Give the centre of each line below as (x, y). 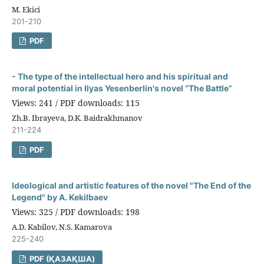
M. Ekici (26, 9)
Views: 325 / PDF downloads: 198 (75, 212)
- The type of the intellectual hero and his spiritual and (120, 77)
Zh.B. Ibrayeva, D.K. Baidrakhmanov (77, 118)
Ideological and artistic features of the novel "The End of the (131, 186)
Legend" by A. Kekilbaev (60, 197)
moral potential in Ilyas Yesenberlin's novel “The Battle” (122, 88)
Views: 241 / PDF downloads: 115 (75, 103)
